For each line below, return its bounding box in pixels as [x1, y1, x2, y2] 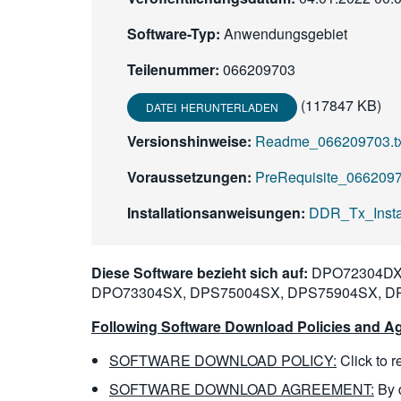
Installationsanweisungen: [127, 202, 305, 223]
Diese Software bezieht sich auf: [91, 262, 308, 283]
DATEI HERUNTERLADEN [146, 98, 278, 115]
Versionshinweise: [127, 131, 252, 151]
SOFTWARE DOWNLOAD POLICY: [109, 350, 337, 371]
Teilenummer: [127, 59, 219, 80]
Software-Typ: [127, 23, 220, 44]
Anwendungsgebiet [220, 23, 347, 44]
